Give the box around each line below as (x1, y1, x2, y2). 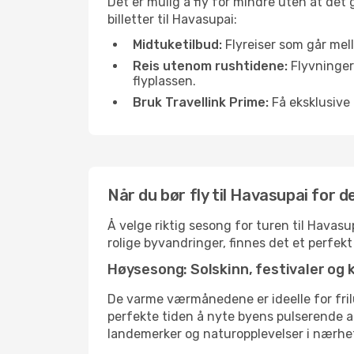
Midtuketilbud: (133, 37, 222, 52)
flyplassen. (133, 73, 196, 88)
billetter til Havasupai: (107, 12, 237, 27)
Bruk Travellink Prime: (133, 95, 269, 110)
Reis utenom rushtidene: (133, 58, 288, 73)
